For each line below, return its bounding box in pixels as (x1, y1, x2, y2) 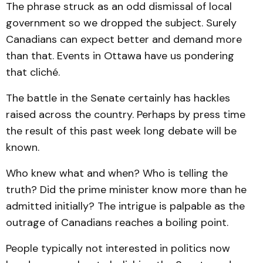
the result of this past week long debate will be (6, 124, 237, 138)
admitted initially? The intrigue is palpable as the (6, 199, 245, 213)
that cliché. (6, 65, 60, 79)
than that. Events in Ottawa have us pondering (6, 49, 234, 63)
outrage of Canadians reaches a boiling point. (6, 215, 228, 230)
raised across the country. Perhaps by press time (6, 107, 245, 122)
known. (6, 140, 39, 154)
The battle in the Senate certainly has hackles (6, 91, 230, 105)
